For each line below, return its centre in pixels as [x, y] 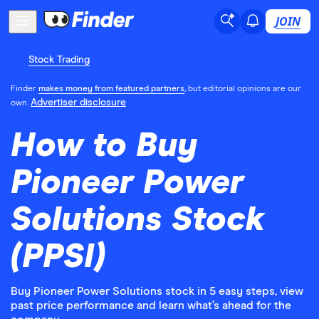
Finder [25, 89]
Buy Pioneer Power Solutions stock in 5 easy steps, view [157, 291]
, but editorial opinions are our [243, 89]
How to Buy [104, 146]
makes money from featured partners [111, 89]
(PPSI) [58, 257]
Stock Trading [59, 60]
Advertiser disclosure [78, 103]
